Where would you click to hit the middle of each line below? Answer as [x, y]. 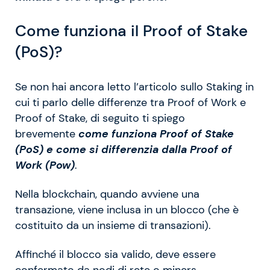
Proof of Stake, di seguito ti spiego [100, 118]
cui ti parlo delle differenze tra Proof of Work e [130, 102]
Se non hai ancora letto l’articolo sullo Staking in [134, 86]
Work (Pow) [45, 165]
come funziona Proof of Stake [156, 133]
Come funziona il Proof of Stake [131, 31]
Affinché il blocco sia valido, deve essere [115, 254]
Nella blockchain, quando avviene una [107, 194]
